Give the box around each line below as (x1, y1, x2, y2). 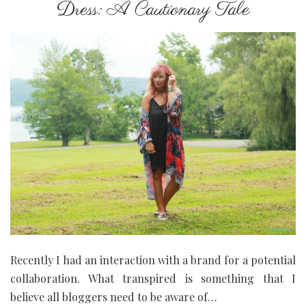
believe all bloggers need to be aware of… (10, 289, 217, 304)
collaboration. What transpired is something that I (10, 270, 296, 286)
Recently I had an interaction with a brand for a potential (10, 252, 296, 267)
